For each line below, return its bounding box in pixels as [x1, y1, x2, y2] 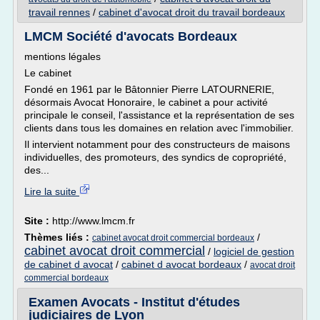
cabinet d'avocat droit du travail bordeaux [99, 6, 285, 18]
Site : [24, 215, 52, 226]
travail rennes [29, 6, 90, 18]
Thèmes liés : [24, 231, 92, 243]
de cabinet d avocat [24, 259, 113, 270]
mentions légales [24, 51, 101, 62]
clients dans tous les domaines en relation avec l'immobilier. [24, 122, 294, 134]
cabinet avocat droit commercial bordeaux [92, 233, 254, 243]
